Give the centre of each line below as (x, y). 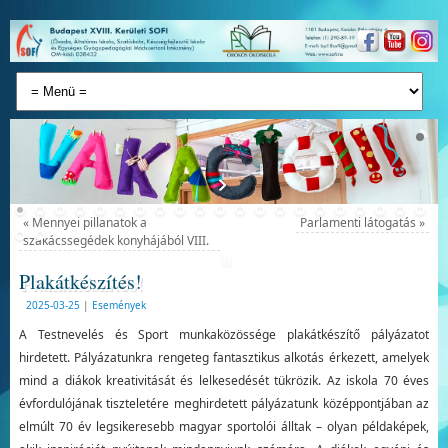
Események (118, 305)
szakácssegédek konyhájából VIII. (115, 241)
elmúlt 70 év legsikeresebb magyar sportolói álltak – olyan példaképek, (224, 427)
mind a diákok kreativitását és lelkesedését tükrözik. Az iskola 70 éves (224, 381)
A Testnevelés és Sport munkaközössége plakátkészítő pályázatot (224, 335)
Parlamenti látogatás (360, 223)
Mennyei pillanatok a (87, 223)
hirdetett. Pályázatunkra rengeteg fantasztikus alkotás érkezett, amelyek (224, 358)
